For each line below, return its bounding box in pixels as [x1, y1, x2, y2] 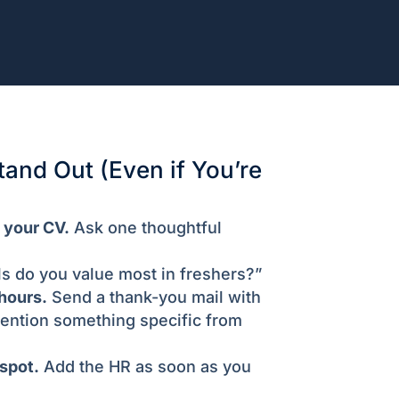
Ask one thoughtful [69, 217, 222, 237]
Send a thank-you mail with [46, 287, 261, 306]
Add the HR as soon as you [38, 356, 251, 376]
